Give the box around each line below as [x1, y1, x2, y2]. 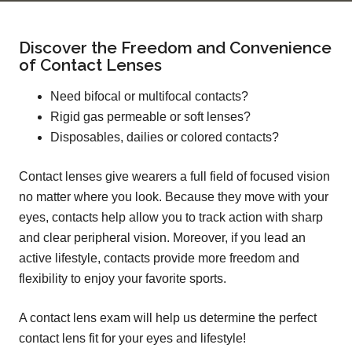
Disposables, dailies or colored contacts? [50, 130, 279, 145]
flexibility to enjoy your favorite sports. [19, 272, 226, 286]
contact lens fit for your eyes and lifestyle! [19, 332, 246, 346]
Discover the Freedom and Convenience [19, 38, 332, 58]
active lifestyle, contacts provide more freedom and [19, 251, 299, 266]
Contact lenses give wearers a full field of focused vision [19, 170, 330, 184]
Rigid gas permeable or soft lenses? [50, 110, 251, 124]
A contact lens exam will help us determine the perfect [19, 311, 317, 325]
